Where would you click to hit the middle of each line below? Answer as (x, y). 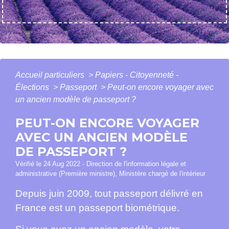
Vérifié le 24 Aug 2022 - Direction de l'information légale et (101, 164)
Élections (33, 87)
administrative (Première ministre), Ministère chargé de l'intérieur (110, 174)
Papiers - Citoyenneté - (137, 75)
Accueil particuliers (51, 75)
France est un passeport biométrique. (97, 208)
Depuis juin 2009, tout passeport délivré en (109, 194)
